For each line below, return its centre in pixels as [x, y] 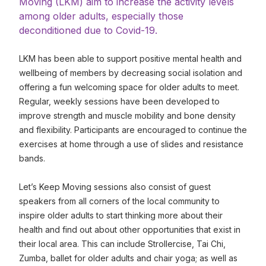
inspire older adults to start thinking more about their [121, 215]
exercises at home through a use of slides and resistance [131, 144]
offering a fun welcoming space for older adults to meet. [129, 87]
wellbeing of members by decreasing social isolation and [131, 73]
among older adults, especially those [101, 16]
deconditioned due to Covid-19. [88, 30]
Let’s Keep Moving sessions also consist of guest [115, 187]
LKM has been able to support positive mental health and [130, 58]
